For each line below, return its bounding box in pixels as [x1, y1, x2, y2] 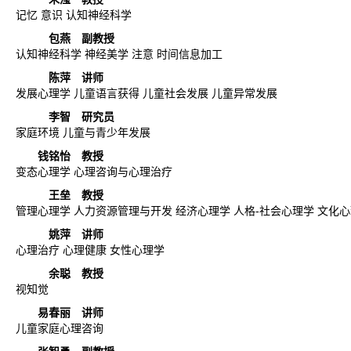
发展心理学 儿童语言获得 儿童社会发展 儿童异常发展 [16, 87, 277, 100]
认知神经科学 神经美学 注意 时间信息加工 [16, 48, 223, 60]
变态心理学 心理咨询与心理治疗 [16, 165, 172, 178]
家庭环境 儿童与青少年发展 [16, 126, 150, 139]
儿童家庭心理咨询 [16, 322, 103, 335]
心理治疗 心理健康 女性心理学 [16, 244, 165, 256]
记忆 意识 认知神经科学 [16, 9, 132, 21]
